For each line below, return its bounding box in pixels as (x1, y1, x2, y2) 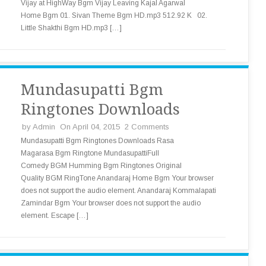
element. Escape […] (21, 211, 88, 220)
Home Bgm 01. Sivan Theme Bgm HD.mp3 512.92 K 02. (21, 11, 207, 20)
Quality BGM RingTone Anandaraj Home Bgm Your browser (21, 174, 214, 182)
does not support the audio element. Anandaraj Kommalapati (21, 186, 216, 195)
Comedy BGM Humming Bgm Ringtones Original (21, 161, 182, 170)
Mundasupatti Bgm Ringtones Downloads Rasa (21, 137, 174, 145)
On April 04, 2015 (60, 122, 120, 131)
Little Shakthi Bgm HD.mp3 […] (21, 24, 122, 32)
